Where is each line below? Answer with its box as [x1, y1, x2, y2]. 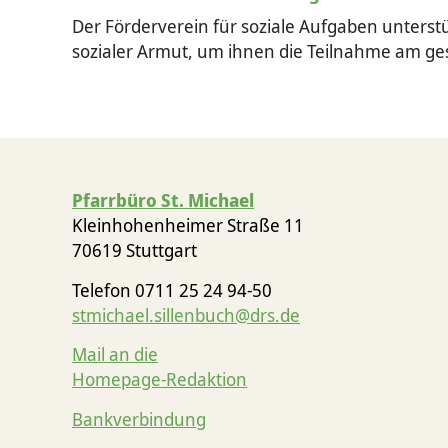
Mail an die [72, 342, 158, 367]
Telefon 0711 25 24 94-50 [72, 277, 272, 302]
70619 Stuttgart [72, 238, 197, 263]
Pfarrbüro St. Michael [72, 188, 254, 213]
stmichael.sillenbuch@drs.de [72, 302, 300, 327]
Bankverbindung [72, 406, 206, 431]
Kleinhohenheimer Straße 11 [72, 213, 304, 238]
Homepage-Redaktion [72, 367, 247, 392]
